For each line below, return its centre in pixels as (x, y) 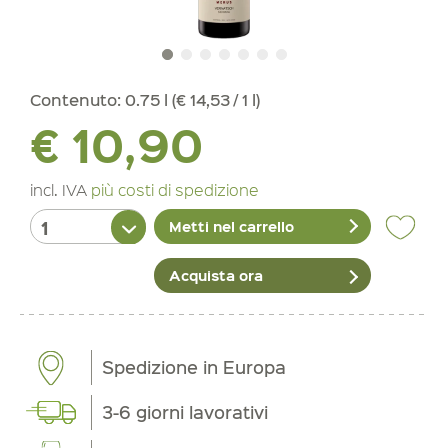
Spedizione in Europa (194, 367)
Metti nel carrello (232, 226)
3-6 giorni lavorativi (185, 412)
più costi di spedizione (175, 189)
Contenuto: (77, 99)
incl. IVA (60, 189)
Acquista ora (216, 275)
